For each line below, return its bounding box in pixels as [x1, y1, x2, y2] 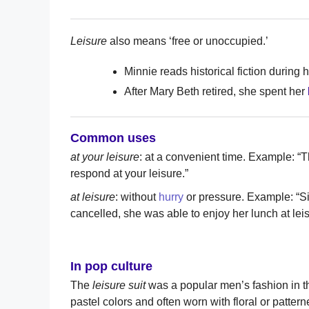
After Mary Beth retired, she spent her [124, 85, 308, 97]
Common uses [70, 130, 156, 145]
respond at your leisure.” [70, 167, 188, 179]
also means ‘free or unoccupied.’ [107, 34, 268, 47]
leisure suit [90, 279, 146, 291]
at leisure [70, 190, 115, 203]
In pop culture [70, 259, 152, 273]
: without [115, 190, 159, 203]
